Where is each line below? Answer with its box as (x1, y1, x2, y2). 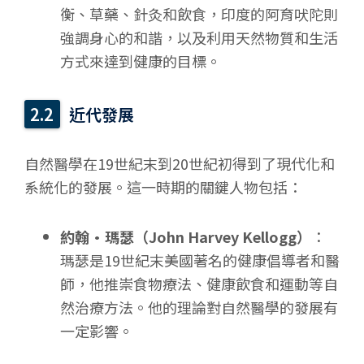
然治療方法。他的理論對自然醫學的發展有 (59, 296, 338, 318)
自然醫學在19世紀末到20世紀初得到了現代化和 (24, 153, 335, 175)
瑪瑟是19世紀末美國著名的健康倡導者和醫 (59, 249, 340, 271)
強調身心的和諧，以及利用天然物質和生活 (59, 27, 338, 49)
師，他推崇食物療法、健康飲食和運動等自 (59, 272, 338, 294)
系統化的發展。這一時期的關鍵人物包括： (24, 176, 302, 198)
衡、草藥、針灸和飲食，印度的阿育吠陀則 (59, 3, 338, 25)
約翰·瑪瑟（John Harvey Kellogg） (59, 225, 311, 247)
